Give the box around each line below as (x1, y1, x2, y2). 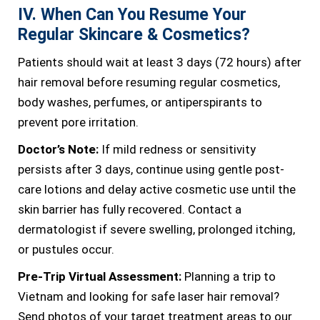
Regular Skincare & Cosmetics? (18, 25, 250, 44)
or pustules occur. (18, 242, 114, 256)
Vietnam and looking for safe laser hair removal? (18, 289, 279, 304)
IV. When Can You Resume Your (18, 5, 246, 24)
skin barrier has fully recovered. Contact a (18, 202, 241, 216)
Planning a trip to (181, 269, 276, 284)
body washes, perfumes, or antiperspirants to (18, 95, 262, 109)
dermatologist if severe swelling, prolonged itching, (18, 222, 295, 236)
